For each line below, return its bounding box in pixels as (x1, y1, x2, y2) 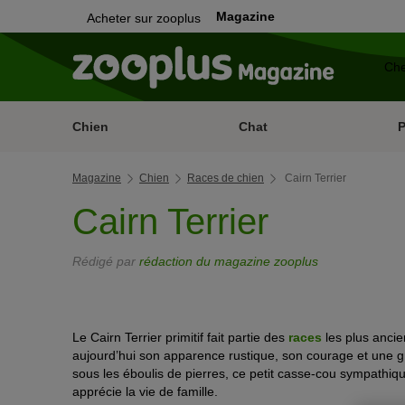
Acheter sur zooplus (87, 11, 201, 25)
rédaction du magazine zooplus (139, 254, 318, 268)
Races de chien (187, 172, 264, 184)
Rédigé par (72, 254, 139, 268)
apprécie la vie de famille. (72, 384, 218, 399)
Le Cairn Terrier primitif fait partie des (72, 330, 288, 344)
